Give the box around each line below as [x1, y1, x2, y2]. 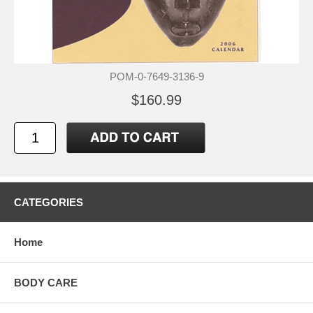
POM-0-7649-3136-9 [109, 71, 204, 82]
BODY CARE [14, 277, 78, 289]
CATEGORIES [14, 196, 83, 208]
